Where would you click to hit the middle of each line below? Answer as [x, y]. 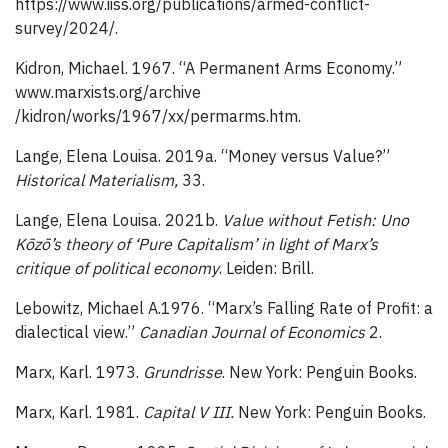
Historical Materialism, [98, 180]
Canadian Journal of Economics [254, 332]
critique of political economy [117, 268]
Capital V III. [190, 412]
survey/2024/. [66, 28]
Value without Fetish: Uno [315, 220]
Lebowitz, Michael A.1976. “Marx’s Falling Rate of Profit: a [224, 308]
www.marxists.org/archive [108, 92]
